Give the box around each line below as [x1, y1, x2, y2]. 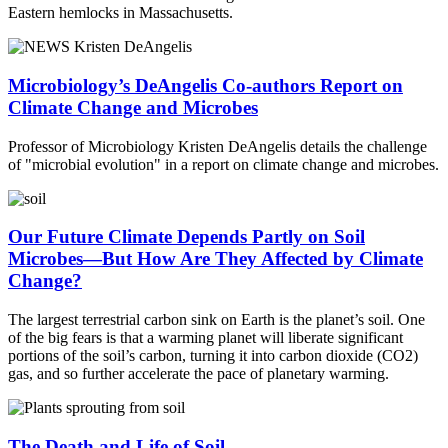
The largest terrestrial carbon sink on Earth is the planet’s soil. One [8, 311, 425, 329]
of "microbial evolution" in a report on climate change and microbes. [8, 155, 439, 173]
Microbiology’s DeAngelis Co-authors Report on [8, 74, 403, 96]
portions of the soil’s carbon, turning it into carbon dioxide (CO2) [8, 347, 418, 365]
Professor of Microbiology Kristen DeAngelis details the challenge [8, 137, 427, 155]
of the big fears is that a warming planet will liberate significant [8, 329, 403, 347]
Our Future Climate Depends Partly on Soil [8, 226, 365, 248]
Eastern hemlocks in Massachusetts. [8, 4, 233, 22]
